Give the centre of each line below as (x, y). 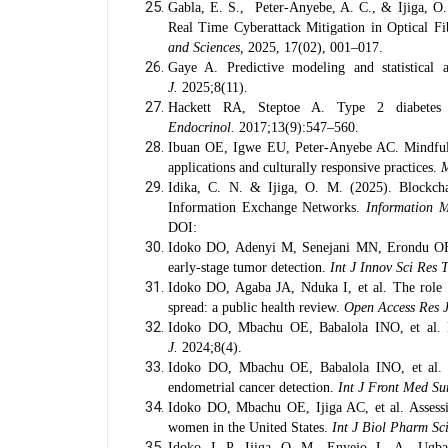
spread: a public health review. (256, 307)
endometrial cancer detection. (253, 387)
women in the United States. (250, 427)
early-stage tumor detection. (249, 267)
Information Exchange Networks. (264, 207)
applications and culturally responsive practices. (304, 167)
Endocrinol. (201, 127)
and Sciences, (206, 47)
